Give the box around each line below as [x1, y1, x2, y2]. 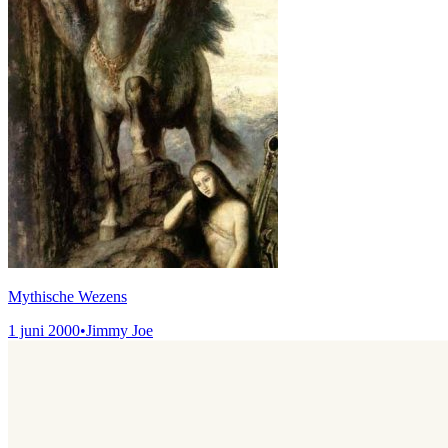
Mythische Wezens [8, 287, 127, 305]
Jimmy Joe [86, 321, 153, 339]
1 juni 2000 [8, 321, 80, 339]
